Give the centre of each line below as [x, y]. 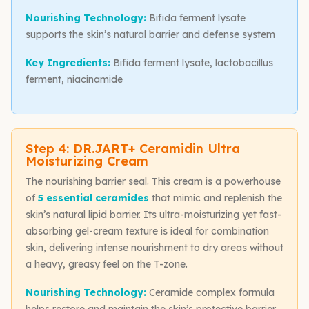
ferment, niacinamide [74, 80]
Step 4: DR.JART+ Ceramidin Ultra [133, 148]
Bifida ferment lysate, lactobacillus [192, 63]
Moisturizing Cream [87, 161]
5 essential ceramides [93, 198]
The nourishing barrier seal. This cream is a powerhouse [153, 181]
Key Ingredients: [68, 63]
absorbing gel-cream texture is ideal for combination [147, 231]
